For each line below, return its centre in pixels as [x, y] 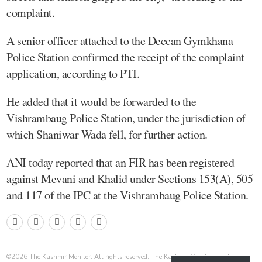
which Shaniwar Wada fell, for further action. [107, 134]
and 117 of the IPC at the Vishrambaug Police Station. [127, 195]
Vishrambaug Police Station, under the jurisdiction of [126, 118]
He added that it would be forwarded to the [101, 101]
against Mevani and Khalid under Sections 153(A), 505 [130, 178]
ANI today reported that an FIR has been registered [120, 162]
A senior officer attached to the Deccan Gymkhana [120, 40]
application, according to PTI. [73, 73]
